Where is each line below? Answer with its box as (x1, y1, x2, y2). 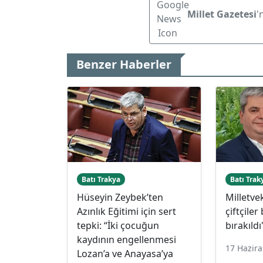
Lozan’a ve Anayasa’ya (77, 247, 173, 260)
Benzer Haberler (76, 56, 171, 72)
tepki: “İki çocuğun (77, 218, 159, 232)
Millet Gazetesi (187, 7, 257, 21)
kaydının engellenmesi (77, 232, 176, 246)
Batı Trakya (81, 174, 120, 184)
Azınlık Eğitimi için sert (77, 204, 176, 218)
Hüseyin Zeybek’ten (77, 190, 163, 204)
